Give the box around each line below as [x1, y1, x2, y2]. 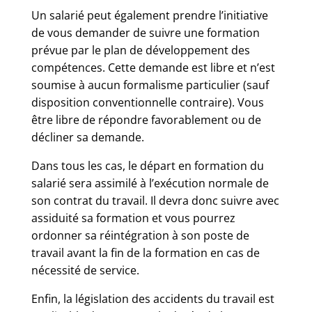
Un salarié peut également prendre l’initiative [31, 8, 268, 23]
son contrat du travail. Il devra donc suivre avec [31, 193, 279, 208]
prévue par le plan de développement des [31, 42, 250, 58]
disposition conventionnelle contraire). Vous [31, 95, 264, 110]
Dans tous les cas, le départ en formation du [31, 158, 264, 173]
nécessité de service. [31, 263, 139, 278]
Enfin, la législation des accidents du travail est [31, 291, 274, 306]
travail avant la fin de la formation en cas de [31, 245, 260, 260]
